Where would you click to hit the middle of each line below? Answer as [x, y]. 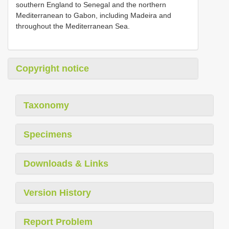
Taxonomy [46, 105]
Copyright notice [52, 68]
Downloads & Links [66, 163]
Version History [57, 192]
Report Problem [58, 222]
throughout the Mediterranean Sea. [73, 26]
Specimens [48, 134]
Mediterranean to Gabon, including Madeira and [94, 15]
